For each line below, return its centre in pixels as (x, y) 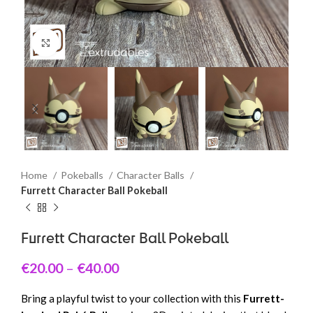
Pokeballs (83, 175)
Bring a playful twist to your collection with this (132, 299)
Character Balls (152, 175)
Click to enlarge (95, 42)
